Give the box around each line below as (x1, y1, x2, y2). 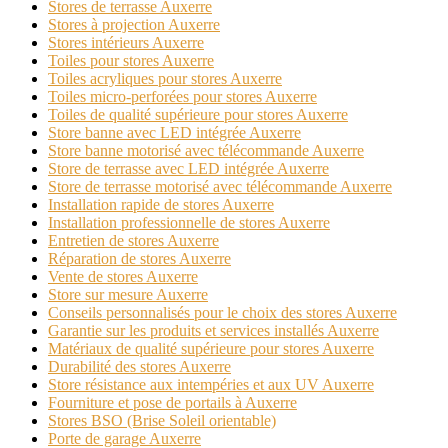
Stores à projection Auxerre (48, 16, 220, 34)
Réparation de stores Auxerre (48, 250, 231, 268)
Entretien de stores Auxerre (48, 232, 219, 250)
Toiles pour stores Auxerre (48, 52, 214, 70)
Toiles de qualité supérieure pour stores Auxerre (48, 106, 348, 124)
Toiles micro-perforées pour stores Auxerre (48, 88, 317, 106)
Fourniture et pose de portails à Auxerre (48, 394, 297, 412)
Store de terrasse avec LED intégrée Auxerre (48, 160, 329, 178)
